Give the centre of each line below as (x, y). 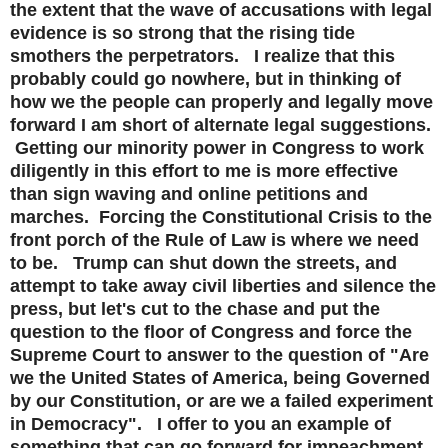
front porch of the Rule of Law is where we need (214, 240)
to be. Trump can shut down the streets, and (203, 263)
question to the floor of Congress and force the (211, 332)
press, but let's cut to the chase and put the (195, 309)
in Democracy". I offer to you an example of (200, 424)
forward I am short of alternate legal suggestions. (223, 125)
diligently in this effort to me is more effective (204, 171)
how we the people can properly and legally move (221, 102)
